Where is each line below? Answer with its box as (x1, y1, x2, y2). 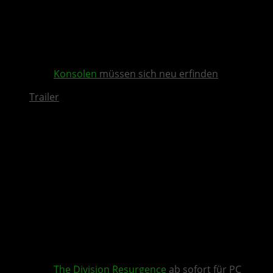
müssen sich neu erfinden (97, 67, 218, 81)
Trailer (29, 90, 59, 104)
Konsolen (54, 67, 97, 81)
